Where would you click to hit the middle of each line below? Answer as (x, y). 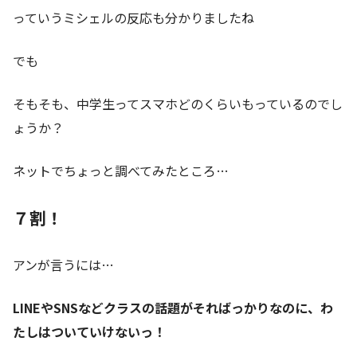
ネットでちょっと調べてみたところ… (121, 171)
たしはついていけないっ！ (89, 332)
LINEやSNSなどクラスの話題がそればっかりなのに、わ (173, 308)
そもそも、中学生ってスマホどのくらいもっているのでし (178, 104)
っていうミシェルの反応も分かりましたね (133, 18)
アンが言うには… (63, 265)
